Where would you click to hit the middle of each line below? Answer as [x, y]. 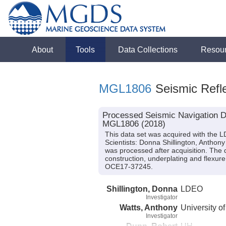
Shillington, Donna [142, 188]
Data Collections [148, 49]
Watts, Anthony [149, 207]
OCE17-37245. [129, 167]
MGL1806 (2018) [134, 124]
